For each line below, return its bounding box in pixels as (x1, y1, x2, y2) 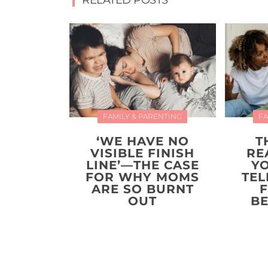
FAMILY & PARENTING (103, 111, 182, 121)
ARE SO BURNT (91, 181, 194, 196)
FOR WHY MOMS (86, 169, 200, 184)
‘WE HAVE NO (96, 133, 189, 148)
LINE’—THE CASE (86, 157, 199, 172)
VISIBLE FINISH (90, 145, 195, 160)
